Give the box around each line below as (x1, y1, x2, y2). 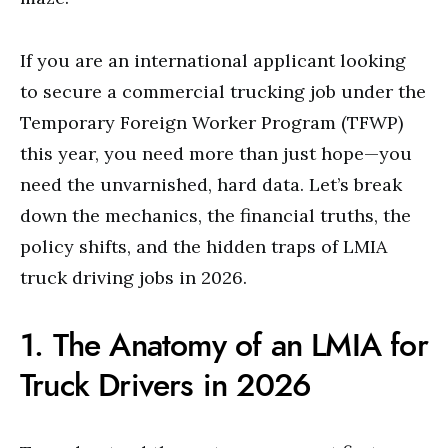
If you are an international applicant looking (20, 49, 406, 72)
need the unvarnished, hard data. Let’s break (20, 173, 402, 196)
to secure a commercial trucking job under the (20, 80, 426, 103)
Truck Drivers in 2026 (20, 363, 312, 407)
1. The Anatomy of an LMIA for (20, 323, 428, 367)
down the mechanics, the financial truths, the (20, 204, 411, 227)
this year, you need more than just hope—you (20, 142, 412, 165)
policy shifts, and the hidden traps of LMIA (20, 235, 387, 258)
